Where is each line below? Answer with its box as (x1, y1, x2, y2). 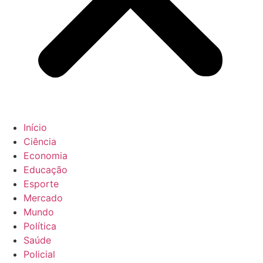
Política (23, 220, 56, 232)
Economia (23, 149, 68, 161)
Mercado (23, 191, 63, 204)
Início (23, 121, 47, 133)
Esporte (23, 177, 59, 190)
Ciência (23, 135, 56, 147)
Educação (23, 163, 68, 176)
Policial (23, 248, 55, 260)
